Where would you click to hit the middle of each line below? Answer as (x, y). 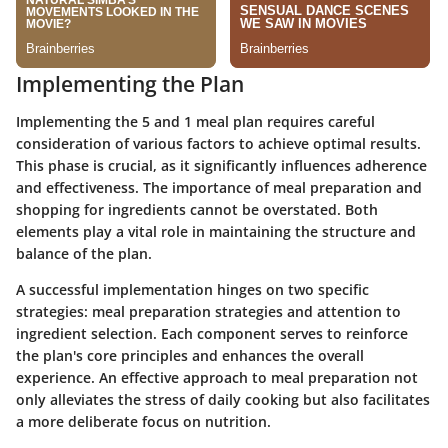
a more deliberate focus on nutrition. (143, 422)
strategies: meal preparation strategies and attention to (208, 312)
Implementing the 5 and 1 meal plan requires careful (195, 122)
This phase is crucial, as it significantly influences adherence (221, 166)
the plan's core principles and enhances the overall (190, 356)
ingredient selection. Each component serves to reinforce (212, 334)
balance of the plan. (84, 254)
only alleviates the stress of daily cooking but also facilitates (223, 400)
